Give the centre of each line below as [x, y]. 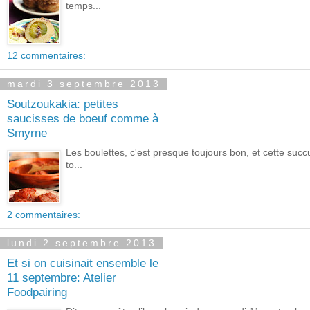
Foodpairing [37, 292]
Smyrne [27, 133]
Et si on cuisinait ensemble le [83, 263]
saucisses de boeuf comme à [83, 118]
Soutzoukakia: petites [63, 103]
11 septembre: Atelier [62, 277]
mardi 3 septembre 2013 [84, 84]
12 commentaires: [46, 55]
